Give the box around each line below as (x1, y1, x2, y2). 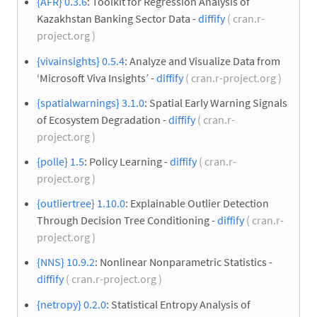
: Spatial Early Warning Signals (144, 95, 287, 110)
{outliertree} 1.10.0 (37, 196, 125, 211)
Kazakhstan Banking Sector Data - (37, 11, 198, 26)
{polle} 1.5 (37, 154, 84, 168)
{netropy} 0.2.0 (37, 296, 106, 311)
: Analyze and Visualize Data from (125, 53, 280, 68)
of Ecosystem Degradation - (37, 112, 168, 127)
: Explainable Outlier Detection (125, 196, 269, 211)
